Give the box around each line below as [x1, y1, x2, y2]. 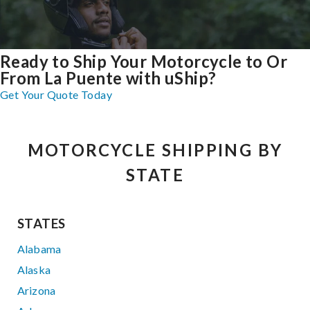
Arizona [17, 283, 56, 297]
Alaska [17, 262, 51, 276]
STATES [17, 215, 66, 231]
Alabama [17, 241, 62, 255]
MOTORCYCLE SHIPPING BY [27, 139, 283, 160]
